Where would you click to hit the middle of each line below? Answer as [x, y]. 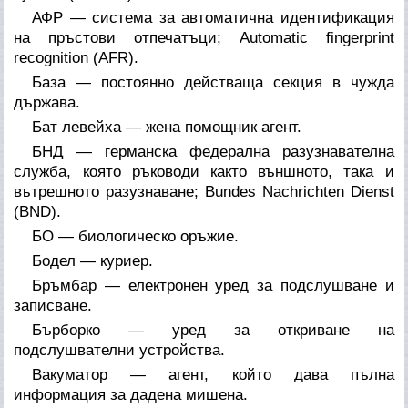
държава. [47, 102]
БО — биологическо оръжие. [136, 236]
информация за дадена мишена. [131, 394]
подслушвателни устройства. [120, 350]
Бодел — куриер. [93, 260]
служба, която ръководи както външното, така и [204, 171]
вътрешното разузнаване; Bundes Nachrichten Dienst [204, 191]
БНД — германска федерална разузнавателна [213, 151]
